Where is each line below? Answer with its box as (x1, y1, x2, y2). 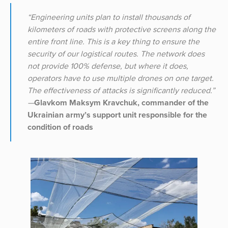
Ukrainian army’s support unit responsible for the (27, 109, 207, 120)
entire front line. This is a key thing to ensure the (27, 36, 199, 47)
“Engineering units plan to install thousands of (27, 12, 190, 22)
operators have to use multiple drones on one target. (27, 73, 214, 83)
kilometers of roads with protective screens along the (27, 24, 216, 35)
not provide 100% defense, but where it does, (27, 61, 188, 71)
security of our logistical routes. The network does (27, 48, 205, 59)
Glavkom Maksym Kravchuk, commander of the (34, 97, 209, 108)
